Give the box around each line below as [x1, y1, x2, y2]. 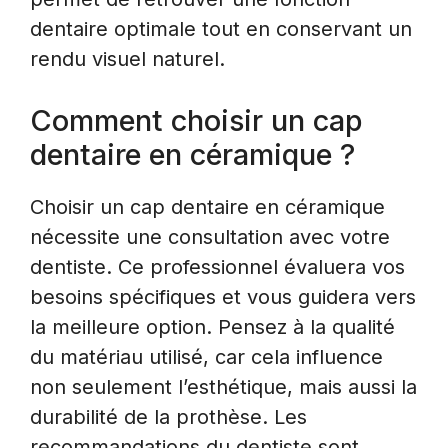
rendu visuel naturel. [30, 46, 225, 71]
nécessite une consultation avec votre [30, 224, 390, 249]
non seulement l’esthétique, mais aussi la [30, 374, 417, 399]
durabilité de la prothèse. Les [30, 404, 307, 429]
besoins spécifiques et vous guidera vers [30, 284, 416, 309]
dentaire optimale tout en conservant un [30, 16, 412, 41]
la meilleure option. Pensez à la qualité [30, 314, 395, 339]
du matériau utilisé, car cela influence [30, 344, 383, 369]
